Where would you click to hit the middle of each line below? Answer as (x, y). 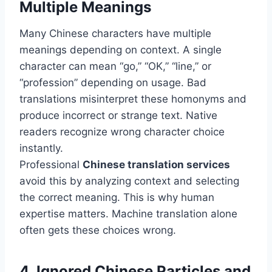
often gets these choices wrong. (98, 230)
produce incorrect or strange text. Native (118, 116)
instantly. (41, 148)
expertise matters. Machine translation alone (128, 214)
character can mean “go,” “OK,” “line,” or (115, 66)
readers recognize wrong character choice (122, 132)
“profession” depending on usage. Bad (113, 83)
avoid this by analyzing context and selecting (129, 181)
